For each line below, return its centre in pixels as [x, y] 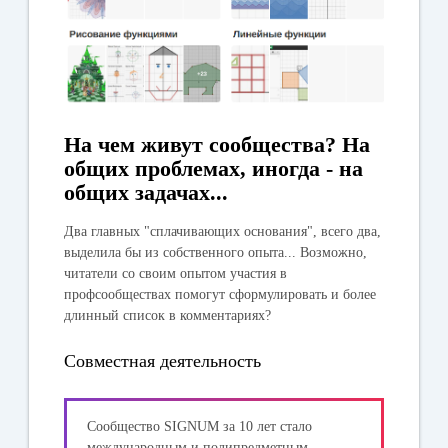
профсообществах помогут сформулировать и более [220, 294]
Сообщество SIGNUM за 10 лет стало [200, 426]
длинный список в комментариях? [168, 315]
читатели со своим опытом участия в [176, 273]
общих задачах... [146, 192]
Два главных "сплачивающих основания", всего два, [223, 231]
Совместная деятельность [163, 360]
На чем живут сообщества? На [217, 144]
